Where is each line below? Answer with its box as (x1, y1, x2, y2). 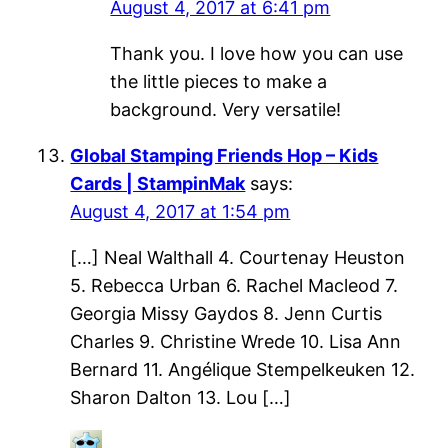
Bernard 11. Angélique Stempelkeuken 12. (70, 358, 416, 380)
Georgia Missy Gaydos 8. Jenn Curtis (70, 302, 383, 324)
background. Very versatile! (110, 98, 342, 120)
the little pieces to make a (110, 70, 328, 92)
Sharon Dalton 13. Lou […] (70, 386, 292, 408)
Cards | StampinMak (70, 172, 246, 194)
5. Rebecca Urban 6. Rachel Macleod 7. (70, 274, 399, 296)
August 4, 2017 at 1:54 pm (70, 200, 291, 222)
